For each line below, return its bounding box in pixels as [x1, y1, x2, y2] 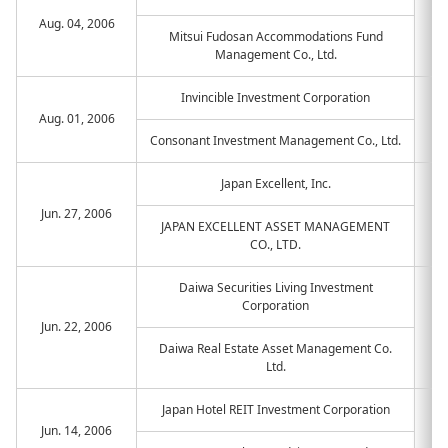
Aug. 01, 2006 [38, 110, 115, 127]
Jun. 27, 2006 [41, 205, 112, 222]
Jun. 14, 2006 [41, 422, 112, 439]
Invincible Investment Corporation [181, 89, 370, 106]
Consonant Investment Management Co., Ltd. [150, 132, 401, 149]
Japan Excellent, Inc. [220, 175, 331, 192]
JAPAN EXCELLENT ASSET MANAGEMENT [161, 218, 390, 235]
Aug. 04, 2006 [38, 15, 115, 32]
